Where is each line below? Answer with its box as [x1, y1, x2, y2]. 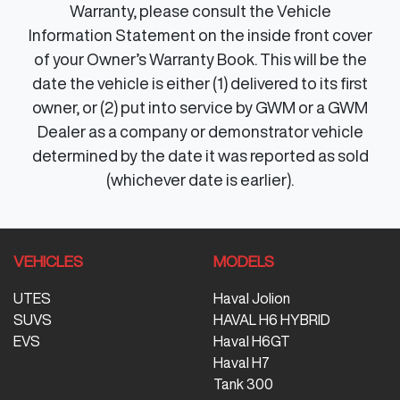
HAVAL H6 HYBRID [213, 312, 330, 327]
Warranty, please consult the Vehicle [69, 2, 331, 19]
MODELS [213, 253, 274, 269]
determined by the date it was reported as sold [31, 146, 369, 163]
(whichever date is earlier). [106, 171, 294, 187]
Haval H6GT [213, 333, 290, 348]
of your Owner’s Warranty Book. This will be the [33, 50, 367, 67]
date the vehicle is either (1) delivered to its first [32, 74, 368, 91]
